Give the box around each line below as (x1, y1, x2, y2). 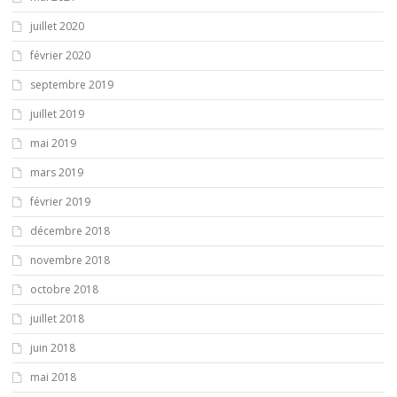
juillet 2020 (30, 18, 84, 34)
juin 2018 (30, 339, 75, 355)
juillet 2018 (30, 310, 84, 326)
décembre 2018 (30, 222, 110, 238)
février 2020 (30, 47, 90, 63)
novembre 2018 (30, 252, 110, 268)
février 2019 (30, 193, 90, 209)
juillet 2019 (30, 105, 84, 121)
